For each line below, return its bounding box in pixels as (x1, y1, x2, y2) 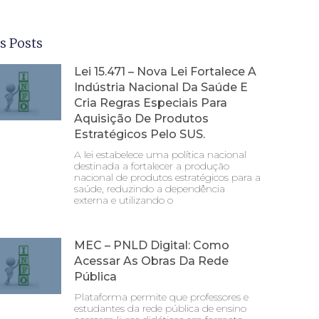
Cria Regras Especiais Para (74, 95, 227, 110)
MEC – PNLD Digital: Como (74, 238, 229, 252)
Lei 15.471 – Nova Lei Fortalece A (74, 64, 256, 78)
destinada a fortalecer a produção (74, 159, 229, 172)
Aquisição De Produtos (74, 111, 209, 125)
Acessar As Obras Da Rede (74, 253, 229, 268)
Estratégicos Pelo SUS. (74, 127, 205, 141)
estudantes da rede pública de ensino (74, 301, 246, 315)
